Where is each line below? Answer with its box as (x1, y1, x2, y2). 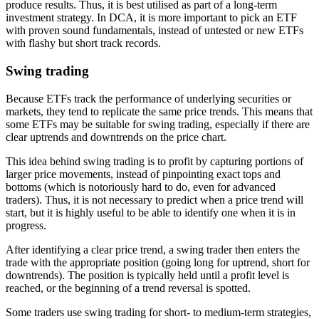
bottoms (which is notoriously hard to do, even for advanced (6, 180, 276, 193)
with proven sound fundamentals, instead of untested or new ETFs (6, 24, 303, 37)
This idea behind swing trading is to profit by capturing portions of (6, 155, 303, 167)
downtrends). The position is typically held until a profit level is (6, 268, 289, 281)
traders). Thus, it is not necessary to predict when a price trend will (6, 193, 303, 206)
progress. (6, 219, 46, 231)
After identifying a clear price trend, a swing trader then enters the (6, 243, 300, 256)
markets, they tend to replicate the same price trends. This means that (6, 105, 313, 117)
